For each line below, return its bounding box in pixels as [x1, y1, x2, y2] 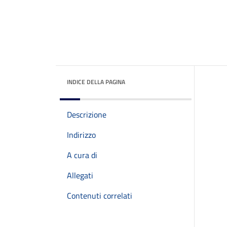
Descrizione [67, 108, 106, 121]
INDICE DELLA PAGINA [67, 77, 125, 87]
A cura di [67, 149, 97, 161]
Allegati [67, 169, 93, 181]
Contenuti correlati [67, 190, 132, 202]
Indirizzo [67, 129, 96, 141]
